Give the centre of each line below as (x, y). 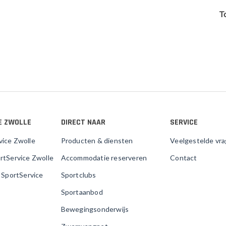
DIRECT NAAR (83, 122)
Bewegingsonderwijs (95, 209)
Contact (184, 158)
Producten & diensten (97, 140)
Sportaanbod (82, 192)
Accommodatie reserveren (104, 158)
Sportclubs (78, 175)
